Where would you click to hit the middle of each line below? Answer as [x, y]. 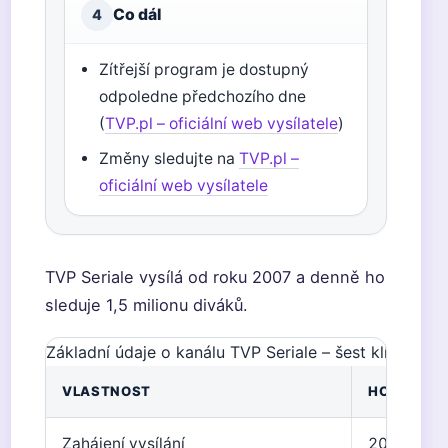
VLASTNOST [106, 391]
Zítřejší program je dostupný [204, 69]
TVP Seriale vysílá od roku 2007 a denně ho [215, 277]
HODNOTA [404, 391]
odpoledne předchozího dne [203, 96]
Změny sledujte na [169, 158]
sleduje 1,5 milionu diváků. [146, 305]
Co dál [137, 14]
